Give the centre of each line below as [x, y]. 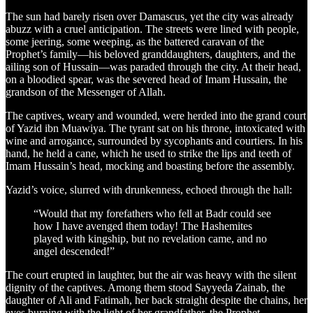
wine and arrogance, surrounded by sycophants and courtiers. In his [154, 140]
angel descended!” [74, 251]
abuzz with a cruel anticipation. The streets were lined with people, [152, 29]
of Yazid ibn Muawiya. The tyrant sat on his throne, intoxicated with [155, 128]
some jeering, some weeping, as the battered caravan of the [135, 41]
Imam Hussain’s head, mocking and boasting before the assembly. [150, 166]
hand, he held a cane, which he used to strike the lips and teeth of [148, 153]
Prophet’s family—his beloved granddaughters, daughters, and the [151, 54]
